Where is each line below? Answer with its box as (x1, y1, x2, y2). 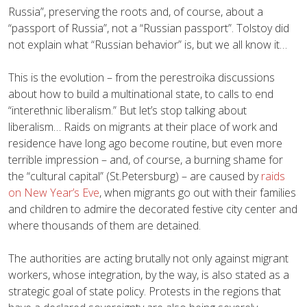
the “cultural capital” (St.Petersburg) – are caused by (8, 168, 261, 184)
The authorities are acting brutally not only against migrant (8, 250, 288, 266)
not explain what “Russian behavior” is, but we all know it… (8, 36, 287, 52)
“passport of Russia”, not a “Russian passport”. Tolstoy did (8, 20, 289, 36)
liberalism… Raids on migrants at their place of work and (8, 119, 278, 134)
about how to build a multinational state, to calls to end (8, 86, 273, 101)
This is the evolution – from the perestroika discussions (8, 69, 275, 85)
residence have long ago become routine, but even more (8, 135, 282, 151)
